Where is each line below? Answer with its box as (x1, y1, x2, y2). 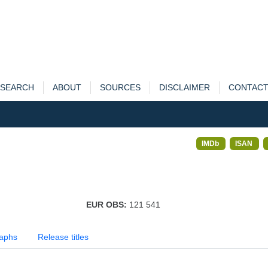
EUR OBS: (86, 200, 129, 209)
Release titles (38, 232, 89, 242)
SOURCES (99, 83, 141, 92)
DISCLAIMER (159, 83, 210, 92)
